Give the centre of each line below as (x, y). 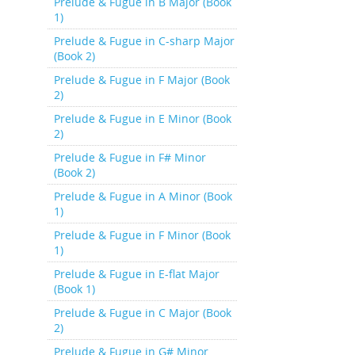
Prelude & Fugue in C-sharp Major (144, 41)
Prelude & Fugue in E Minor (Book (142, 118)
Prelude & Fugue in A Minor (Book (143, 196)
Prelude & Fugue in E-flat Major (136, 274)
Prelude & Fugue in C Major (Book (142, 313)
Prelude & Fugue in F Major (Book (141, 80)
